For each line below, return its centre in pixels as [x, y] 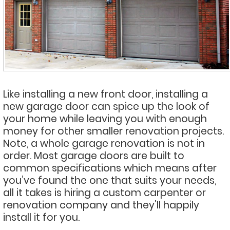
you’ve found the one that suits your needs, [110, 180]
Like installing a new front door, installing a [106, 94]
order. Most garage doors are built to [94, 156]
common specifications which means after [110, 168]
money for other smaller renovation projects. [113, 131]
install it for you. [41, 217]
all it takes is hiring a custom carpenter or [104, 193]
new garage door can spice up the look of [106, 106]
